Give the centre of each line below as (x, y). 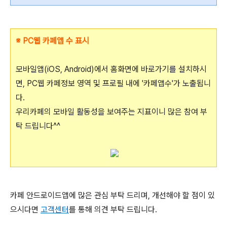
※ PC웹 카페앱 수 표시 (52, 41)
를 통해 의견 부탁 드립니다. (113, 210)
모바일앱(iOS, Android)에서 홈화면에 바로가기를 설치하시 (111, 69)
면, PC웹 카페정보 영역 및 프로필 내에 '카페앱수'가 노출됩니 (113, 83)
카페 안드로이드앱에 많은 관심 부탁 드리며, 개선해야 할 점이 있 (112, 195)
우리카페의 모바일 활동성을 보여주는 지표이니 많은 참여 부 (111, 112)
